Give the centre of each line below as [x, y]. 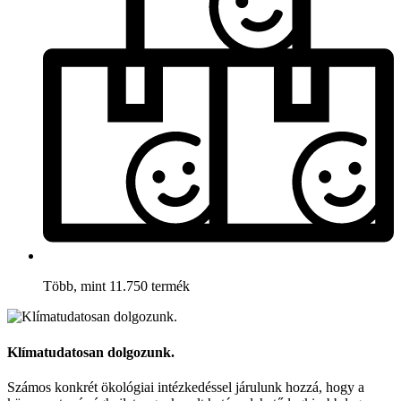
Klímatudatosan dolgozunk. [91, 352]
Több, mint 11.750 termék [116, 286]
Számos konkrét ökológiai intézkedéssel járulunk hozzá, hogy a [186, 387]
